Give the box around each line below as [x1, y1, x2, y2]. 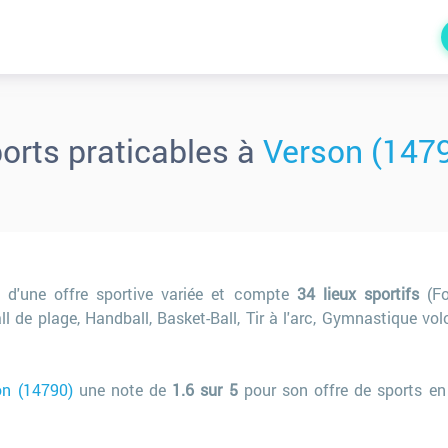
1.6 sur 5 [172, 379, 238, 400]
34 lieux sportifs [296, 283, 420, 304]
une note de [72, 379, 173, 400]
